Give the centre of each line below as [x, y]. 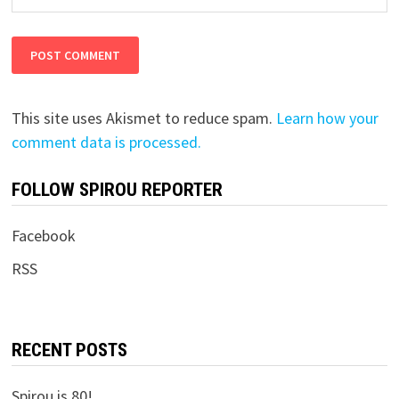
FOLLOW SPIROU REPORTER [117, 189]
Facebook [43, 235]
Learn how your [327, 118]
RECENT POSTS [69, 350]
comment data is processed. [106, 142]
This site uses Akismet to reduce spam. [143, 118]
